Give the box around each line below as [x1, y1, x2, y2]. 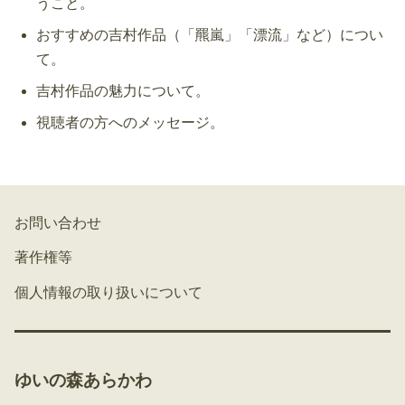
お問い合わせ [14, 214, 101, 231]
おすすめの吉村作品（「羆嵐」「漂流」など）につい [36, 27, 383, 43]
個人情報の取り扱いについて [14, 284, 202, 300]
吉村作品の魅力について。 [36, 83, 210, 99]
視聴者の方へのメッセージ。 [36, 115, 224, 131]
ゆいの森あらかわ [14, 371, 152, 391]
